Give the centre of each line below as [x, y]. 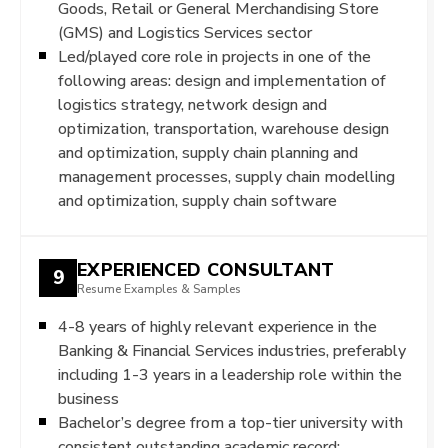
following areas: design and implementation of [222, 80]
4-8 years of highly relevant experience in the [217, 326]
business [88, 398]
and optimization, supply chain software [197, 200]
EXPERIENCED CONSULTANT [206, 270]
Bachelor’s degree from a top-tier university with [230, 422]
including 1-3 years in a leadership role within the [230, 374]
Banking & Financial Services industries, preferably [232, 350]
